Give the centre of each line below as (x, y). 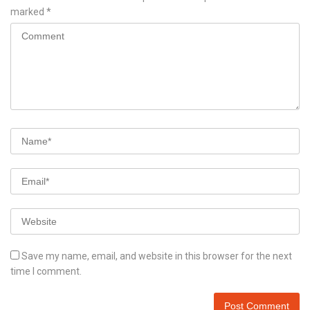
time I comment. (46, 272)
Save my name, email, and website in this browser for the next (157, 256)
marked (28, 12)
